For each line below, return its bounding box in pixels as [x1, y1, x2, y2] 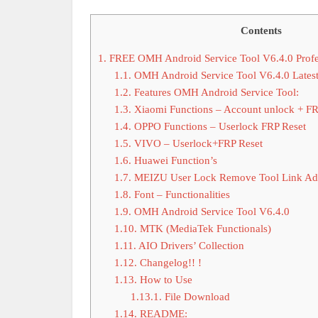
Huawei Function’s [131, 154, 217, 167]
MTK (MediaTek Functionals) [136, 222, 271, 235]
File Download [161, 290, 230, 303]
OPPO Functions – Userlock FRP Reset [131, 120, 306, 133]
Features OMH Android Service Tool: [131, 86, 299, 99]
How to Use [136, 273, 192, 286]
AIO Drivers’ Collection [136, 239, 244, 252]
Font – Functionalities [131, 188, 230, 201]
